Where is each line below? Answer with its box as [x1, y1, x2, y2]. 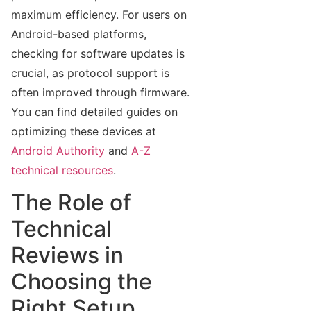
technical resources [11, 162, 113, 177]
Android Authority [11, 143, 105, 158]
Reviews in [11, 242, 124, 269]
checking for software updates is [11, 46, 185, 60]
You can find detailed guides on [11, 104, 178, 119]
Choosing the [11, 268, 152, 296]
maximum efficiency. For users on [11, 7, 187, 22]
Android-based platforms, [11, 26, 146, 41]
